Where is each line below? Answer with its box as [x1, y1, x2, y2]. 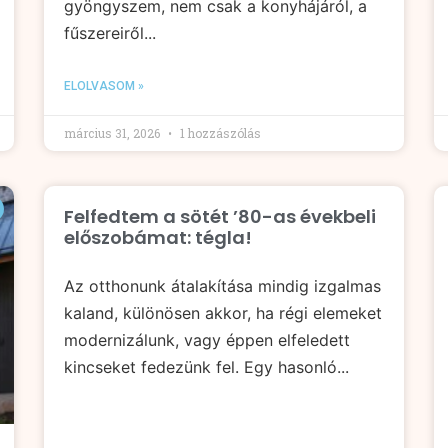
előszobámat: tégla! [64, 224, 252, 250]
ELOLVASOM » [64, 78, 144, 93]
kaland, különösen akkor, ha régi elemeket [64, 302, 382, 323]
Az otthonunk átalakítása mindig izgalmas [64, 275, 381, 296]
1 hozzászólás [177, 124, 261, 141]
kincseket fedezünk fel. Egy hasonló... [64, 356, 349, 377]
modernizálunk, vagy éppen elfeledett [64, 329, 350, 350]
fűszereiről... [64, 22, 156, 43]
